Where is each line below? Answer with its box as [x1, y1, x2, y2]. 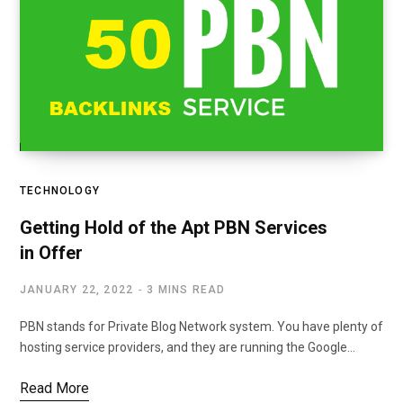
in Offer [20, 241, 83, 264]
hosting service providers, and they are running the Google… [20, 339, 355, 354]
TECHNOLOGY [20, 184, 100, 197]
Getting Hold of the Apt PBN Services [20, 216, 327, 238]
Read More [20, 379, 89, 397]
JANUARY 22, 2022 [20, 282, 134, 296]
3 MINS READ [147, 282, 226, 296]
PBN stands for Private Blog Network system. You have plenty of [20, 318, 383, 334]
